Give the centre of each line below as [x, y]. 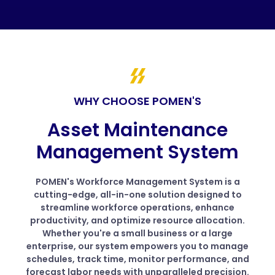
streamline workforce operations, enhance [137, 207]
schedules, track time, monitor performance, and [137, 259]
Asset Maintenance [137, 130]
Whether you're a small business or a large [137, 233]
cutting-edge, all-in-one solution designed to [137, 194]
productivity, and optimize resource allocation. [137, 220]
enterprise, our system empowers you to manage [137, 246]
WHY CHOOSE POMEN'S [137, 101]
